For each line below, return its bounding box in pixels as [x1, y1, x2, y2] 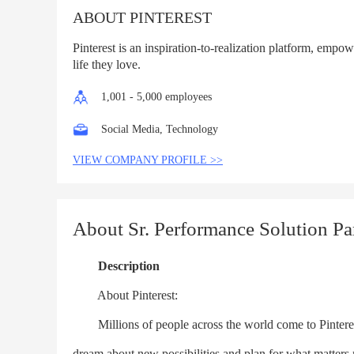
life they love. [73, 58, 141, 71]
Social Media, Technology [100, 123, 218, 135]
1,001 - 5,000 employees [100, 91, 212, 103]
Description [98, 259, 160, 273]
